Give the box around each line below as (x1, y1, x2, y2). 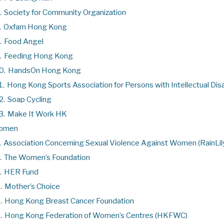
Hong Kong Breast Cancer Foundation (4, 196, 134, 205)
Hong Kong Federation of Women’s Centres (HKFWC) (4, 210, 187, 220)
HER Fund (4, 167, 38, 176)
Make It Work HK (7, 109, 67, 118)
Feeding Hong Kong (4, 51, 73, 60)
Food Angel (4, 36, 43, 46)
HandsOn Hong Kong (8, 65, 81, 75)
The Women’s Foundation (4, 152, 90, 162)
